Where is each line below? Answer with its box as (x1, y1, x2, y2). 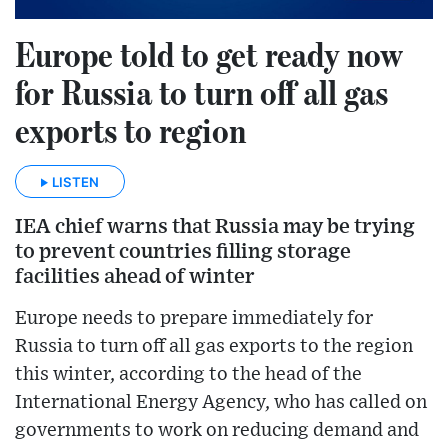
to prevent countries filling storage (15, 241, 351, 263)
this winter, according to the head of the (15, 365, 362, 385)
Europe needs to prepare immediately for (15, 309, 373, 329)
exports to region (15, 109, 246, 152)
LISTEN (52, 174, 99, 191)
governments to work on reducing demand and (15, 421, 419, 441)
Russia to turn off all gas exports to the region (15, 337, 413, 357)
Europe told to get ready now (15, 33, 403, 76)
